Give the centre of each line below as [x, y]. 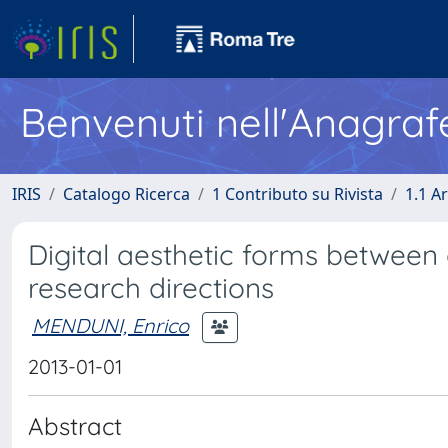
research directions [151, 287]
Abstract [75, 426]
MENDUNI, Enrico [110, 325]
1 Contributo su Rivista [297, 194]
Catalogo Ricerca [126, 194]
